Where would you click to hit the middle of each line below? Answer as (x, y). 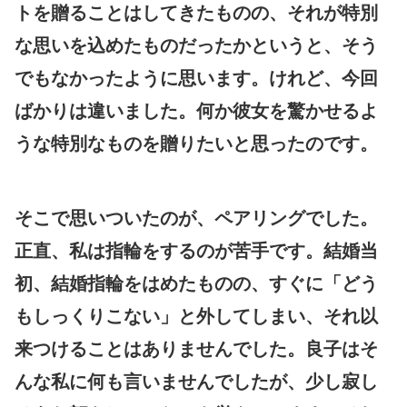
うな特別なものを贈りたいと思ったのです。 (196, 143)
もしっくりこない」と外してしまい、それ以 (196, 316)
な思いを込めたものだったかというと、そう (196, 45)
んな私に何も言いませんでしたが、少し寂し (196, 381)
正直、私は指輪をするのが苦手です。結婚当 (196, 250)
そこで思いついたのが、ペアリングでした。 (196, 218)
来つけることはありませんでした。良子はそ (196, 348)
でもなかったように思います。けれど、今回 (196, 78)
